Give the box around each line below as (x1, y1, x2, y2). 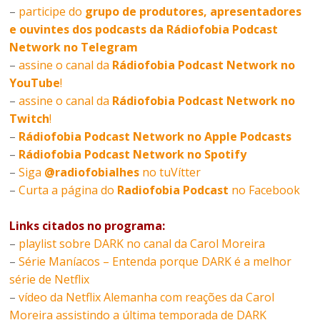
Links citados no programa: (9, 218, 166, 234)
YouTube (9, 75, 61, 91)
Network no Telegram (9, 39, 139, 56)
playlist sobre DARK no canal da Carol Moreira (19, 236, 266, 252)
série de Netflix (9, 271, 90, 288)
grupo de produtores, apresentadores (85, 4, 302, 20)
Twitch (9, 111, 50, 127)
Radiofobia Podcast (117, 182, 229, 199)
